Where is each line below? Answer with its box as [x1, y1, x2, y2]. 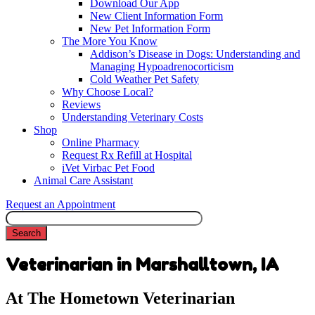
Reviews [62, 98, 101, 111]
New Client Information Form [90, 10, 223, 22]
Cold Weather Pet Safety [90, 73, 199, 86]
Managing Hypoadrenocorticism [90, 60, 233, 73]
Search [6, 211, 36, 224]
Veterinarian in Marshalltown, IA [6, 255, 279, 276]
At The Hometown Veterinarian [6, 289, 235, 308]
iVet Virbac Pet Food [62, 162, 155, 174]
